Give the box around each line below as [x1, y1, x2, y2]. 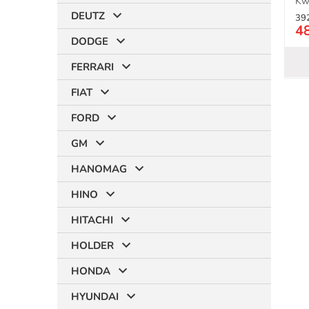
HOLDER [71, 239, 114, 252]
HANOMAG [71, 162, 127, 176]
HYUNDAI [71, 290, 119, 303]
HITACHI [71, 213, 113, 227]
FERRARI [71, 60, 114, 74]
